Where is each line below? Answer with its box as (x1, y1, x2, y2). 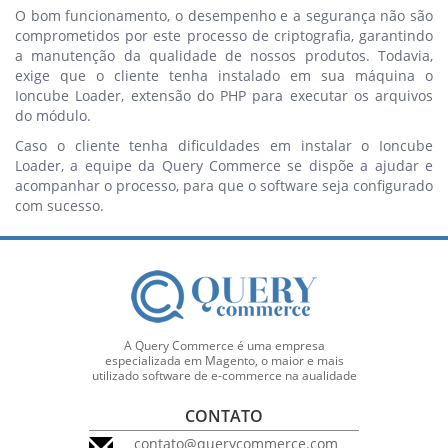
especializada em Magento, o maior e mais (104, 351, 344, 369)
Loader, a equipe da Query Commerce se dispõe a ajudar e (15, 155, 433, 175)
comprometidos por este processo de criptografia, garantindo (15, 25, 433, 45)
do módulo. (15, 105, 91, 125)
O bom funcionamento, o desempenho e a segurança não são (15, 5, 433, 25)
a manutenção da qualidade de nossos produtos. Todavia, (15, 45, 433, 65)
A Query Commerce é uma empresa (123, 336, 325, 354)
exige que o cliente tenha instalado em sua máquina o (15, 65, 433, 85)
